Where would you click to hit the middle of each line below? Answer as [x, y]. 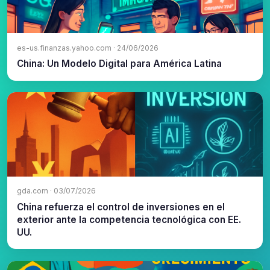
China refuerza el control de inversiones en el [121, 207]
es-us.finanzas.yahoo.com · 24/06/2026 [88, 48]
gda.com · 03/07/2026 [56, 191]
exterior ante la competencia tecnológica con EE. [129, 219]
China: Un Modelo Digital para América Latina [119, 64]
